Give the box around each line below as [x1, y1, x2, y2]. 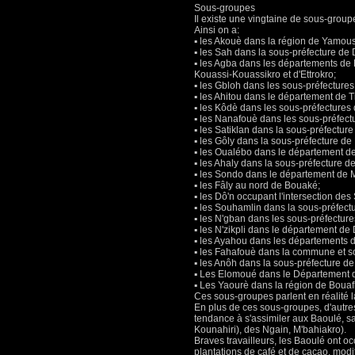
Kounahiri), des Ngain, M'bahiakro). [194, 324, 346, 335]
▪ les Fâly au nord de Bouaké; [194, 180, 320, 191]
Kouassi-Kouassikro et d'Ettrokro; [194, 69, 336, 80]
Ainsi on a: [194, 25, 239, 36]
